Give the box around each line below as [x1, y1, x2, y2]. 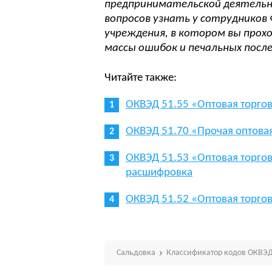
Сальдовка [117, 248, 155, 257]
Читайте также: [104, 72, 177, 84]
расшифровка [126, 167, 192, 178]
